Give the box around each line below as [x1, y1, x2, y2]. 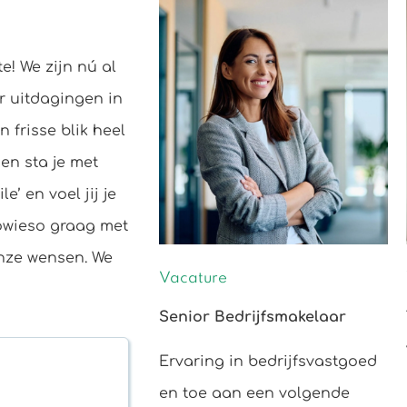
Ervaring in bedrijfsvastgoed [159, 353, 377, 371]
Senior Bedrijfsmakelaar [159, 309, 346, 326]
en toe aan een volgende [159, 385, 350, 402]
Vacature [159, 271, 227, 287]
